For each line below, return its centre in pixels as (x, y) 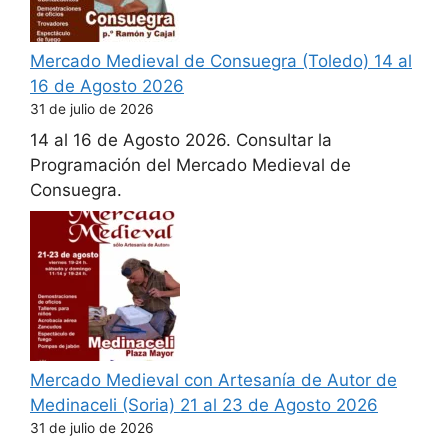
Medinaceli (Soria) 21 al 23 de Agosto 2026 (204, 405)
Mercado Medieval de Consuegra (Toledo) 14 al (221, 61)
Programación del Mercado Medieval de (190, 164)
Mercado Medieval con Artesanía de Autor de (213, 380)
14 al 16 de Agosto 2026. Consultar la (181, 139)
